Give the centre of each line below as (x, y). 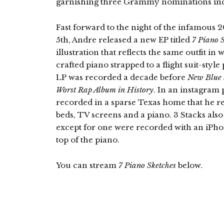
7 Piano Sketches (147, 165)
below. (189, 165)
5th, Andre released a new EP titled (124, 40)
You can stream (87, 165)
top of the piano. (88, 140)
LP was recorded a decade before (122, 77)
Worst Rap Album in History (105, 90)
